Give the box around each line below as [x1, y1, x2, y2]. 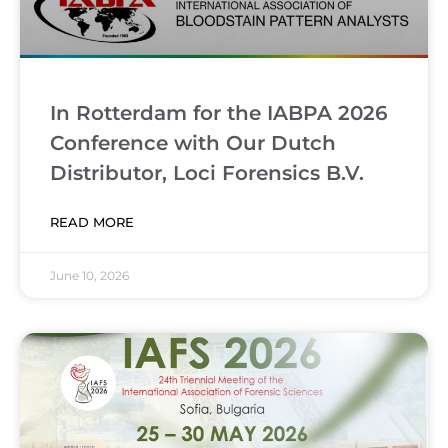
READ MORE [50, 214, 134, 231]
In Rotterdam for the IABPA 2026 [50, 101, 388, 126]
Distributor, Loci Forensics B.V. [50, 161, 364, 186]
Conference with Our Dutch [50, 131, 336, 156]
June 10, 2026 [50, 268, 129, 284]
